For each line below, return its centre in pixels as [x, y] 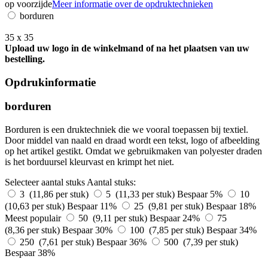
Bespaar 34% [232, 230]
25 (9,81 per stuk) [170, 206]
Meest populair [33, 218]
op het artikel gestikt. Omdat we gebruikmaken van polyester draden [133, 151]
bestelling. [25, 59]
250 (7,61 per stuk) [58, 242]
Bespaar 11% [93, 206]
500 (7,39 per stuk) [201, 242]
